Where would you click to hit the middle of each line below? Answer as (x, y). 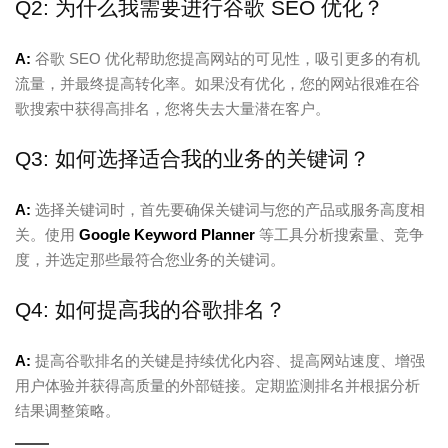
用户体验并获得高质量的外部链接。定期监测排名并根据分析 (217, 385)
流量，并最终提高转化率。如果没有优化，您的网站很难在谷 (217, 83)
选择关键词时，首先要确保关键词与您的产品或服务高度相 (228, 209)
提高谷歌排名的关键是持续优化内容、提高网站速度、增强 (228, 360)
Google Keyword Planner (167, 234)
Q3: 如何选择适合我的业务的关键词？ (192, 158)
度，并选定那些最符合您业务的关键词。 (150, 259)
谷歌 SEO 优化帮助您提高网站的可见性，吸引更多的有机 (225, 58)
